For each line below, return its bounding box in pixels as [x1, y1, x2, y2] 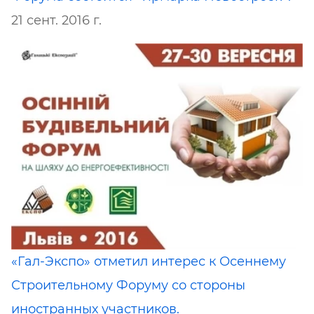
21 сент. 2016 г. [11, 13, 102, 29]
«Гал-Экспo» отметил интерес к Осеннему [11, 253, 286, 269]
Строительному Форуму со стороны [11, 277, 245, 293]
